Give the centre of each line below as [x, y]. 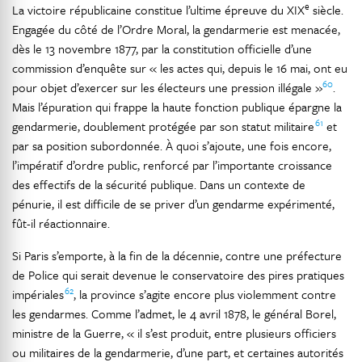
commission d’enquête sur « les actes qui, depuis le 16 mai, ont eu [180, 68]
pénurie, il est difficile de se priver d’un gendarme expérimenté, [173, 204]
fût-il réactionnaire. [61, 223]
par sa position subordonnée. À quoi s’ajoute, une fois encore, [172, 145]
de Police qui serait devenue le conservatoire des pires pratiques [178, 275]
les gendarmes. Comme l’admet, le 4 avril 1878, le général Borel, [174, 314]
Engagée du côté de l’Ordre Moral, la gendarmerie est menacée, [176, 29]
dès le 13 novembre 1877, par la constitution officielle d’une [162, 48]
